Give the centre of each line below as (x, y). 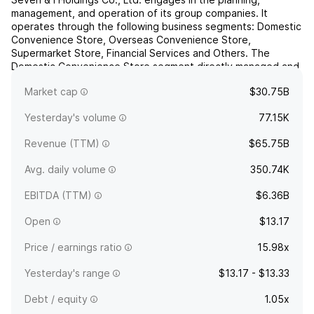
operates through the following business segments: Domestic (156, 26)
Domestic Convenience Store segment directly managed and (155, 66)
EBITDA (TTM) (58, 195)
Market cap (51, 91)
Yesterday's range (67, 273)
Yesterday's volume (70, 117)
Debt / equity (56, 299)
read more (145, 93)
